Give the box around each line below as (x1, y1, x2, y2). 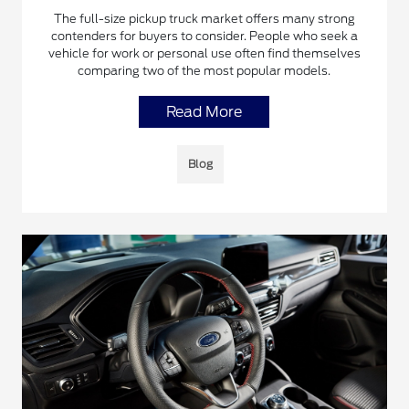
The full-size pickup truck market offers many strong (53, 12, 355, 26)
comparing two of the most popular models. (78, 64, 331, 79)
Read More (166, 103, 243, 121)
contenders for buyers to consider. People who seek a (50, 29, 358, 44)
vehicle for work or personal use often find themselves (47, 47, 361, 61)
